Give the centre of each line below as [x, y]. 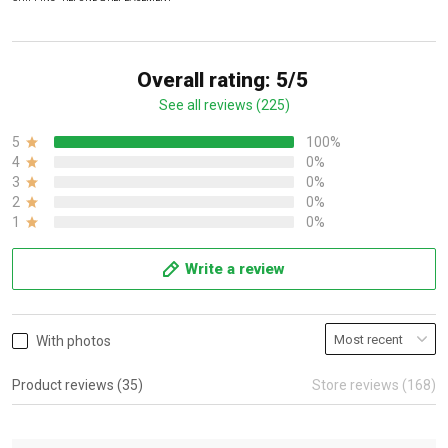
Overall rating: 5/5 [222, 80]
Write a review [235, 269]
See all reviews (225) [224, 105]
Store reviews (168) [374, 385]
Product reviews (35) [77, 385]
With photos [73, 341]
